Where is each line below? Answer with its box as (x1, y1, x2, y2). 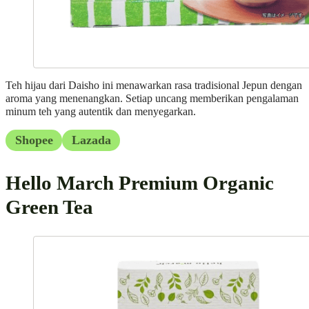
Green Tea (6, 196, 93, 219)
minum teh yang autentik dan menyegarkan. (6, 105, 196, 118)
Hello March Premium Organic (6, 172, 274, 195)
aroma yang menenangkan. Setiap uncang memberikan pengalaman (6, 92, 299, 105)
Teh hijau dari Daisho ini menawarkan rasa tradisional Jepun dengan (6, 79, 302, 92)
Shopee (14, 133, 53, 148)
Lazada (71, 133, 111, 148)
